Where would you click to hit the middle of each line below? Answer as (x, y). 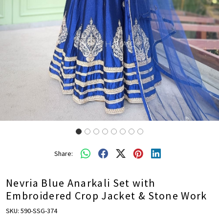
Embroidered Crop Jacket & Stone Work (107, 196)
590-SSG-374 (39, 211)
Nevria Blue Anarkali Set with (81, 183)
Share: (64, 153)
